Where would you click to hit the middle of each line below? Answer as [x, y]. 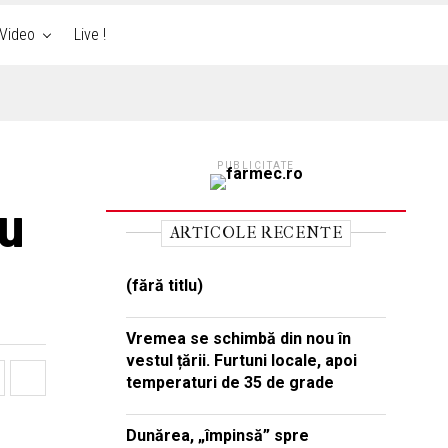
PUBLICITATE [256, 165]
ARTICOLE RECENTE [256, 232]
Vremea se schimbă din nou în [238, 338]
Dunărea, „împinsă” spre [217, 435]
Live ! [89, 34]
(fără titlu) [164, 285]
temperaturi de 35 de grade [230, 382]
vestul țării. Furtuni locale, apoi [241, 360]
